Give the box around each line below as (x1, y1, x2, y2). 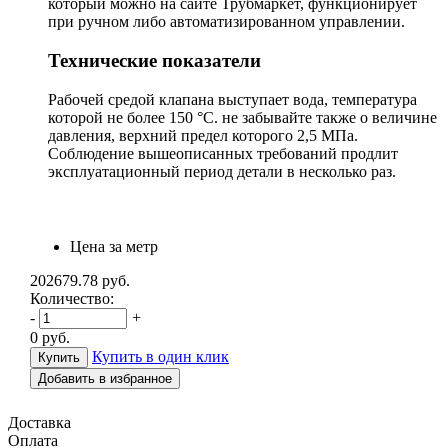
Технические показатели (48, 49, 261, 71)
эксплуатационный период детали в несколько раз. (48, 162, 396, 180)
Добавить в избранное (38, 370, 172, 386)
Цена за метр (70, 237, 158, 255)
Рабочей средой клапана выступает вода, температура (48, 90, 417, 108)
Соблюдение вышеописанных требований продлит (48, 144, 398, 162)
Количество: (30, 289, 114, 307)
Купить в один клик (92, 347, 229, 365)
